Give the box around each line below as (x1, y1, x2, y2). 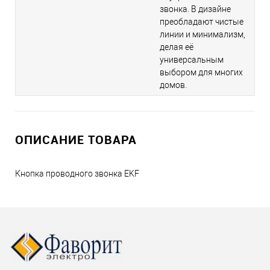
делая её (160, 42, 193, 52)
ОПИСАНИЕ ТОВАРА (15, 131, 137, 148)
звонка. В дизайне (160, 4, 231, 14)
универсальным (160, 55, 224, 65)
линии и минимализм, (160, 30, 245, 40)
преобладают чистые (160, 17, 243, 27)
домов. (160, 80, 187, 90)
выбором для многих (160, 67, 243, 78)
